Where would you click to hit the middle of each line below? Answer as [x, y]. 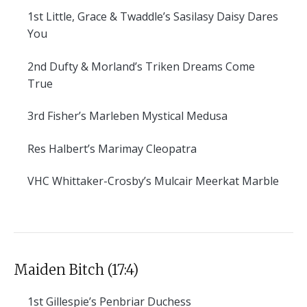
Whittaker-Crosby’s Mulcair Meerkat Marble [164, 181]
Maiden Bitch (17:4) [76, 270]
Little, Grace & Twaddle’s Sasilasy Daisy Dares [161, 17]
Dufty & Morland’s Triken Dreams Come [151, 66]
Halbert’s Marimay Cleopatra [121, 148]
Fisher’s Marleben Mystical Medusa [136, 116]
